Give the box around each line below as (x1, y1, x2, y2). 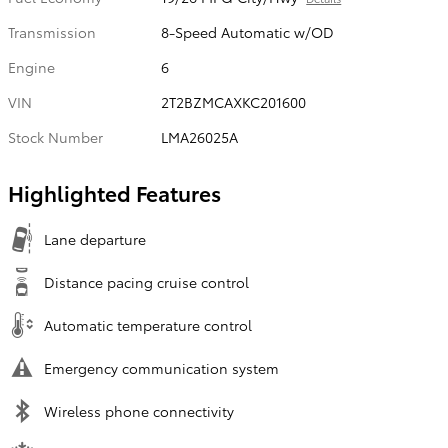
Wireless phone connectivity (44, 400, 234, 421)
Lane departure (44, 228, 146, 249)
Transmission (8, 21, 96, 42)
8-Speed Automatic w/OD (161, 21, 335, 42)
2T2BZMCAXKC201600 (161, 91, 307, 112)
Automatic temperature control (44, 314, 252, 335)
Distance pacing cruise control (44, 271, 249, 292)
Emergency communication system (44, 357, 279, 378)
